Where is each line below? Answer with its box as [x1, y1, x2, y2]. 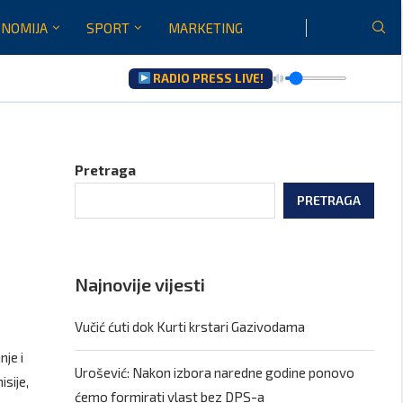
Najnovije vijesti [75, 273, 206, 295]
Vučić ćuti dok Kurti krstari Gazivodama [75, 318, 306, 335]
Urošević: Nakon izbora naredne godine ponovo [75, 364, 355, 381]
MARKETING [168, 19, 243, 36]
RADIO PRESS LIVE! [150, 70, 264, 85]
